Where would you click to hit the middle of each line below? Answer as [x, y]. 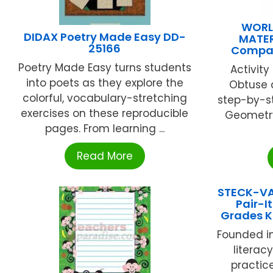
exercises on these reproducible [105, 114]
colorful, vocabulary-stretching [105, 98]
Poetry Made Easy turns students [105, 68]
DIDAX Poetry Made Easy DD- [105, 37]
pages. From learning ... [105, 129]
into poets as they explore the [105, 83]
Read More [105, 156]
